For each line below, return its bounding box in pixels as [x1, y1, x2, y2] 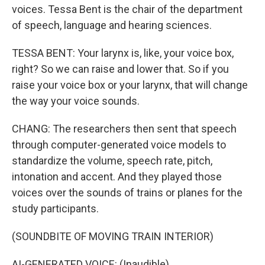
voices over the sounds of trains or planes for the [12, 186, 243, 199]
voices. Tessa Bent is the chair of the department [12, 3, 243, 15]
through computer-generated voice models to [12, 138, 226, 151]
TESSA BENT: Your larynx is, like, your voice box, [12, 47, 234, 59]
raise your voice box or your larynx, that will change [12, 79, 248, 91]
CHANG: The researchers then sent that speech [12, 122, 237, 135]
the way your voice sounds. [12, 95, 140, 107]
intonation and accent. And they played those [12, 170, 222, 183]
